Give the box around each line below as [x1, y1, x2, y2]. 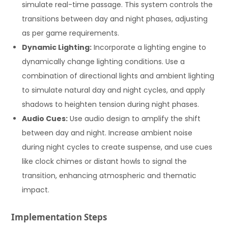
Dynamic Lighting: [22, 42, 92, 53]
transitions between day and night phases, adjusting [22, 14, 208, 24]
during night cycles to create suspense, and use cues [22, 142, 213, 153]
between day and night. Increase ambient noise [22, 128, 193, 138]
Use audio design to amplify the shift [68, 113, 201, 124]
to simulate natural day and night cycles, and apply [22, 85, 206, 96]
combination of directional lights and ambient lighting [22, 71, 215, 81]
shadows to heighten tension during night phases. [22, 99, 199, 110]
